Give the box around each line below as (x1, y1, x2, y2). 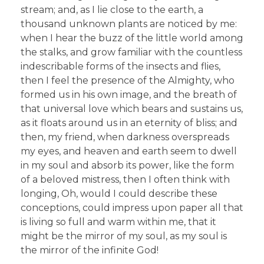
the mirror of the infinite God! (21, 245, 159, 256)
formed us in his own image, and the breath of (21, 89, 237, 101)
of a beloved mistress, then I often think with (21, 174, 230, 186)
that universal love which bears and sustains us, (21, 103, 243, 115)
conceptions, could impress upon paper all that (21, 202, 243, 214)
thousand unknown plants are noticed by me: (21, 18, 237, 30)
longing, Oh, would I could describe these (21, 188, 217, 200)
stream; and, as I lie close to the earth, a (21, 4, 203, 16)
